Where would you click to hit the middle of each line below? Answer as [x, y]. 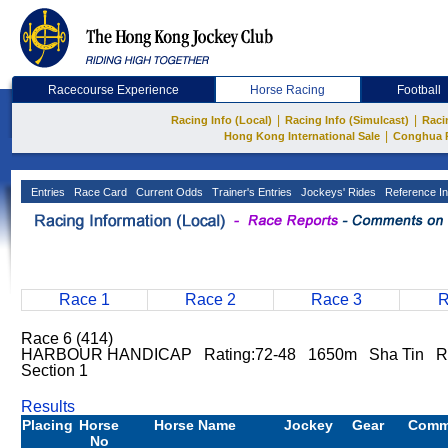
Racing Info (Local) [221, 120]
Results [48, 406]
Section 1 [54, 370]
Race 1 [84, 299]
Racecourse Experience [113, 90]
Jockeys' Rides [337, 192]
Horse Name [195, 425]
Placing [47, 425]
